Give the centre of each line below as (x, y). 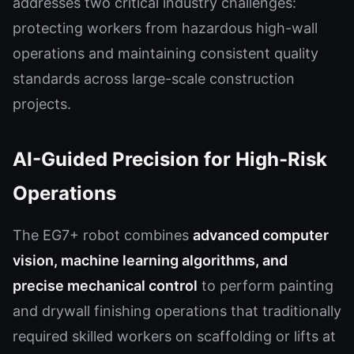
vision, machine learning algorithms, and (150, 260)
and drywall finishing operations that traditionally (177, 311)
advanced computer (261, 235)
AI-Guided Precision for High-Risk (170, 159)
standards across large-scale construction (154, 79)
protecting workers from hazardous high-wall (165, 28)
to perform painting (265, 286)
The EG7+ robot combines (103, 235)
